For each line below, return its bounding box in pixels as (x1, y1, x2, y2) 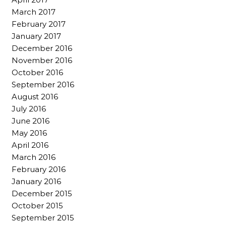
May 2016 (12, 128, 47, 138)
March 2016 (12, 152, 55, 162)
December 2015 (12, 189, 72, 199)
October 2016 (12, 68, 63, 78)
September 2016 (12, 80, 74, 90)
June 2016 (12, 116, 49, 126)
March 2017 (12, 7, 55, 17)
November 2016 (12, 55, 72, 66)
